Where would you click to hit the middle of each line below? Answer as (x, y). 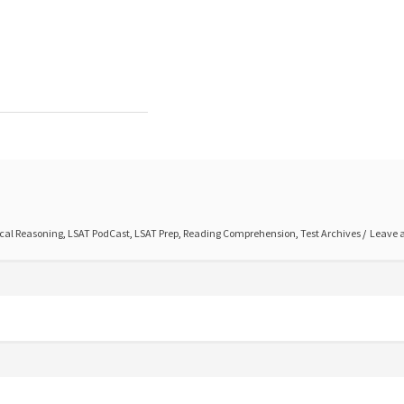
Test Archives (331, 233)
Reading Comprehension (239, 233)
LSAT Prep (156, 233)
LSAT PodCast (99, 233)
